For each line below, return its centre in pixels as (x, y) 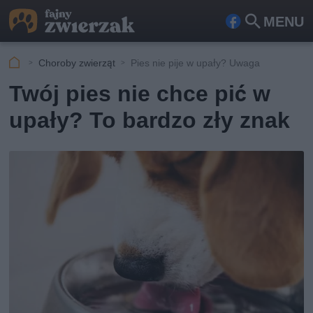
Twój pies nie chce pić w (140, 94)
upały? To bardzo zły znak (150, 120)
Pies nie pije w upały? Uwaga (196, 63)
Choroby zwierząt (77, 63)
